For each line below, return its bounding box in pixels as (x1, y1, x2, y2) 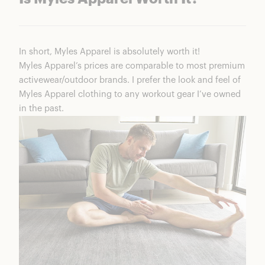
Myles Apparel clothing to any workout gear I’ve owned (19, 90, 241, 99)
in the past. (19, 104, 64, 114)
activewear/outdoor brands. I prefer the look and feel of (19, 76, 241, 85)
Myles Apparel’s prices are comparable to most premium (19, 62, 245, 71)
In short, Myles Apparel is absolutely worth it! (19, 47, 200, 57)
